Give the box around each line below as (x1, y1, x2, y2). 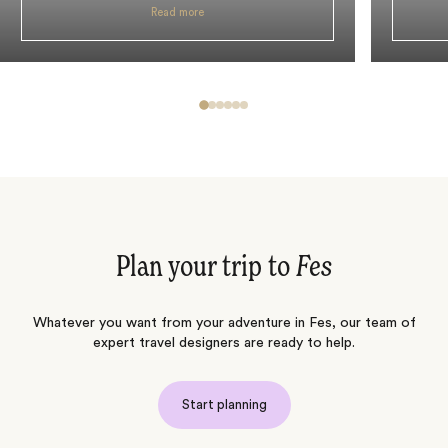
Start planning (181, 397, 267, 411)
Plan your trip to (116, 252, 296, 283)
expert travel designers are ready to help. (93, 335, 355, 350)
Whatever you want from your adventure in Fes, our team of (32, 315, 416, 330)
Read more (151, 6, 205, 18)
